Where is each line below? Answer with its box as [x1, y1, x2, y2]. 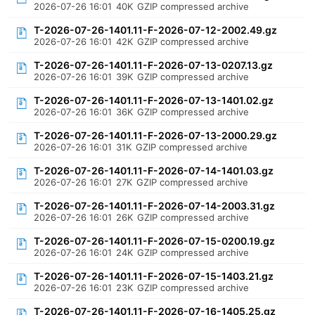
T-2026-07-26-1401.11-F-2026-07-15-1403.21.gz [34, 270, 274, 282]
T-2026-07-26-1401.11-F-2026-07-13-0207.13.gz [34, 59, 274, 71]
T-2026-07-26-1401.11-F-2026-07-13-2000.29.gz [34, 129, 278, 141]
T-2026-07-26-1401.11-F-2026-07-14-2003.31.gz [34, 200, 276, 212]
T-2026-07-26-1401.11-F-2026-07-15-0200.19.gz [34, 235, 276, 247]
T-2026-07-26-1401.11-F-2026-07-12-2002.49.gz [34, 24, 278, 36]
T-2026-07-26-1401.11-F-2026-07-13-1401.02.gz [34, 94, 274, 106]
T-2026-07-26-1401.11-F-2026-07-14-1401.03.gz [34, 165, 274, 176]
